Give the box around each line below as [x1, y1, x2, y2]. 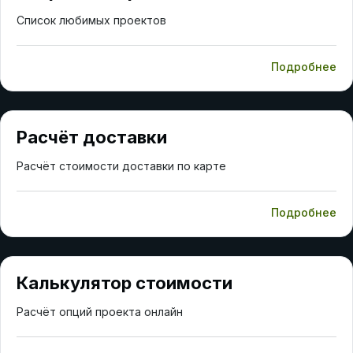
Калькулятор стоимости [17, 272, 232, 293]
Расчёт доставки [17, 126, 167, 147]
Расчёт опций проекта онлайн [17, 304, 183, 318]
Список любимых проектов [17, 13, 166, 27]
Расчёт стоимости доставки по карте [17, 158, 226, 173]
